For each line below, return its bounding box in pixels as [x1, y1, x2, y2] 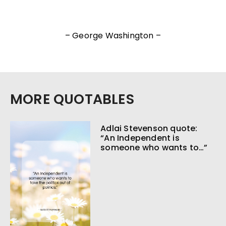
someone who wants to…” [100, 142, 208, 154]
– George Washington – [65, 30, 161, 42]
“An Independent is [100, 132, 180, 144]
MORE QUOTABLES [10, 89, 134, 109]
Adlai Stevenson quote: [100, 123, 198, 135]
